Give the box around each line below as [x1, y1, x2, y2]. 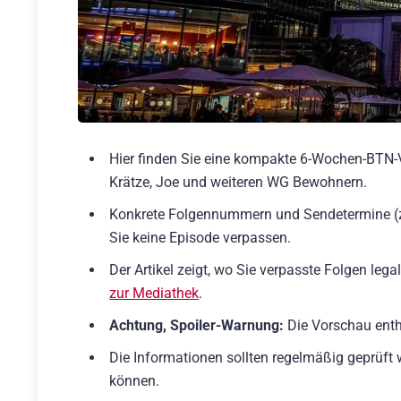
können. [109, 371, 159, 389]
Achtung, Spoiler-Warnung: [109, 316, 284, 334]
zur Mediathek [109, 284, 199, 302]
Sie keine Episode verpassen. [109, 228, 291, 246]
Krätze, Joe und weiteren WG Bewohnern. [109, 173, 367, 191]
